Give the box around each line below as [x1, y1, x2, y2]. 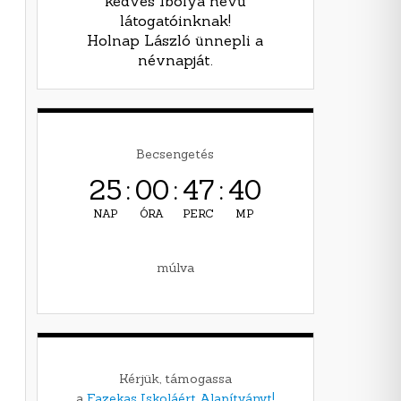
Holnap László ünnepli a [87, 30, 263, 49]
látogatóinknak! [119, 11, 231, 30]
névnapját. [137, 50, 213, 69]
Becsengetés [136, 145, 215, 162]
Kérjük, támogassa [118, 370, 232, 387]
